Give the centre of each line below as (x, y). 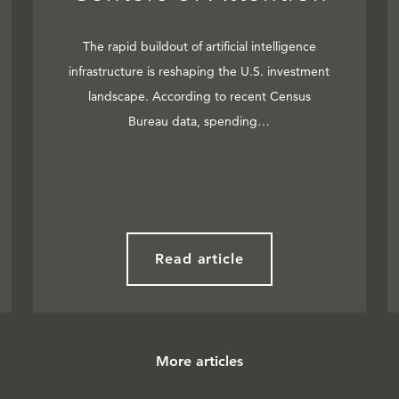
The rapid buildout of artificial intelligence (199, 47)
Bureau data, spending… (199, 122)
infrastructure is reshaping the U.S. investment (199, 72)
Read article (199, 259)
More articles (199, 362)
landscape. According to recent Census (199, 97)
